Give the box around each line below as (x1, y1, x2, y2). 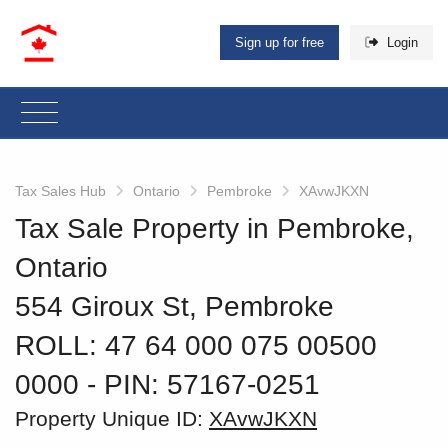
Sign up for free (235, 35, 325, 51)
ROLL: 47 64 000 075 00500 (15, 329, 377, 361)
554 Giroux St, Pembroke (15, 290, 334, 322)
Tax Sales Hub (15, 182, 106, 199)
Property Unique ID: (15, 406, 209, 430)
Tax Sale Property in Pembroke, (15, 212, 414, 244)
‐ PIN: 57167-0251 (87, 368, 320, 400)
